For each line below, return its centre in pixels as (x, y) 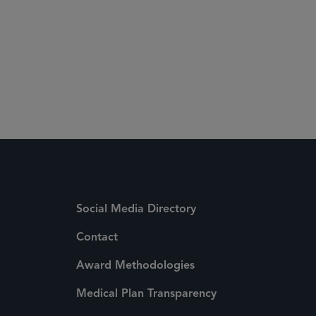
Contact (97, 238)
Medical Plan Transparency (146, 294)
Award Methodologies (135, 266)
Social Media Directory (136, 209)
